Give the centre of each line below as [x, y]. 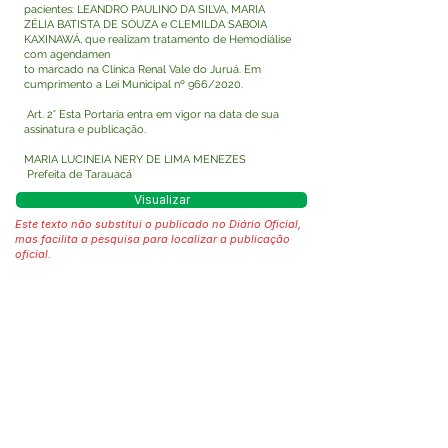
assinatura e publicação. [89, 129]
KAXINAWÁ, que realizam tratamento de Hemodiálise [157, 39]
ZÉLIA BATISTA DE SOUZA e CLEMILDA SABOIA [145, 24]
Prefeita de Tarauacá [78, 174]
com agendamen [67, 54]
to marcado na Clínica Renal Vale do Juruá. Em [142, 69]
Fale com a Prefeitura [160, 414]
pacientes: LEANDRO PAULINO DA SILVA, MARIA [144, 9]
